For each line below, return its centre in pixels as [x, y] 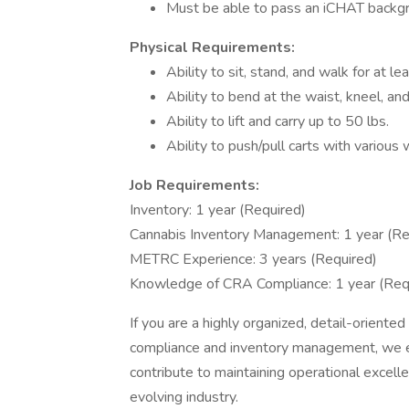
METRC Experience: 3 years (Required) [253, 259]
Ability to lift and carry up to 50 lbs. [278, 121]
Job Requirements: [194, 185]
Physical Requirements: [212, 47]
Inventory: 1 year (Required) [218, 210]
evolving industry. [184, 397]
